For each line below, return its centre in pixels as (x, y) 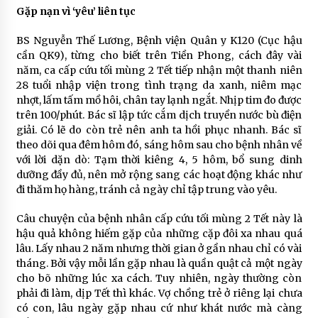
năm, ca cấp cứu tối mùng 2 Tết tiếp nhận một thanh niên (159, 70)
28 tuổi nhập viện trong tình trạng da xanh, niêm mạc (159, 85)
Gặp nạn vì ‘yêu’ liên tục (76, 11)
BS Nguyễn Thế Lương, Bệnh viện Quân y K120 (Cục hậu (159, 40)
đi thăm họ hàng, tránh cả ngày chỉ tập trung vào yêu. (146, 190)
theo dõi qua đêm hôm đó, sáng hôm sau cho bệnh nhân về (159, 145)
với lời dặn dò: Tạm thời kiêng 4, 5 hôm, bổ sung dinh (159, 160)
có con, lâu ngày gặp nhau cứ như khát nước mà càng (159, 308)
